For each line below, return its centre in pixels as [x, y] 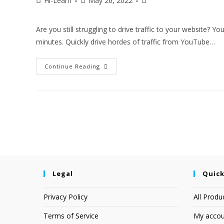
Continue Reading [72, 66]
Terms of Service [71, 215]
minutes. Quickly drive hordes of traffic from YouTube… [125, 41]
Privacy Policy [65, 196]
